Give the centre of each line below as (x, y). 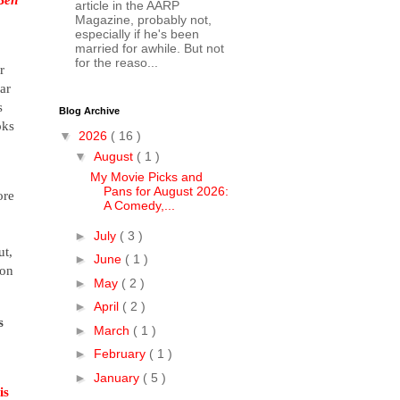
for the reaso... (116, 63)
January (118, 377)
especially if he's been (137, 34)
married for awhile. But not (149, 49)
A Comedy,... (139, 206)
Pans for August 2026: (166, 192)
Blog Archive (89, 110)
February (121, 354)
